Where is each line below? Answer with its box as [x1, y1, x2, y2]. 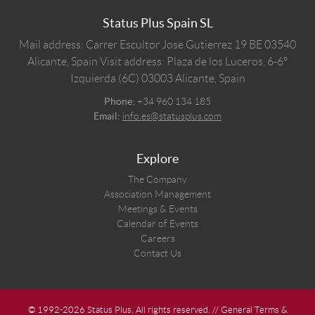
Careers [140, 232, 175, 244]
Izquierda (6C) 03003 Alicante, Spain [70, 72, 245, 84]
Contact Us [134, 247, 181, 259]
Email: [94, 110, 120, 122]
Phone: [104, 95, 135, 107]
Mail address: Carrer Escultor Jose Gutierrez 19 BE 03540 [19, 38, 296, 51]
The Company [128, 173, 187, 185]
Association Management [104, 188, 211, 200]
